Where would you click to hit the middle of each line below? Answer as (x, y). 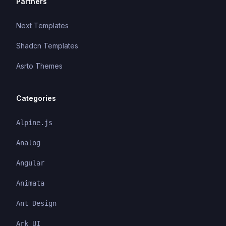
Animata (30, 183)
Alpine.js (34, 123)
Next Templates (42, 25)
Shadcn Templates (47, 46)
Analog (28, 143)
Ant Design (36, 203)
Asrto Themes (39, 66)
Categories (36, 98)
